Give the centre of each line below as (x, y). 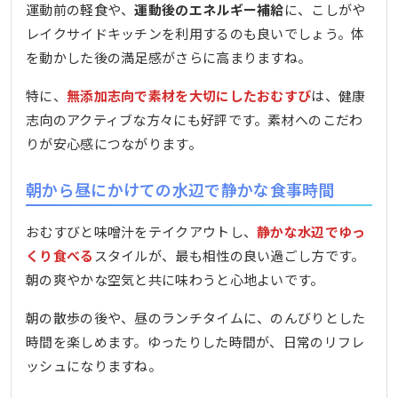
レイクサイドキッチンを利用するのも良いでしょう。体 (195, 33)
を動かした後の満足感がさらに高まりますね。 (169, 57)
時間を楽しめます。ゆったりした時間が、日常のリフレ (195, 342)
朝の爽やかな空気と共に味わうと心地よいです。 (175, 280)
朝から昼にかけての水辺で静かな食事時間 (180, 189)
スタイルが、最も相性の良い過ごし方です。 (229, 256)
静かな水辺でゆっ (311, 232)
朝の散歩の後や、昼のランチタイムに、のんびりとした (196, 318)
